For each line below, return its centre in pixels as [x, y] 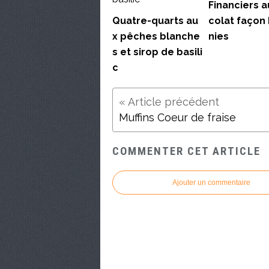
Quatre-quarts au [155, 21]
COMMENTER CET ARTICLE [186, 151]
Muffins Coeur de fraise [177, 118]
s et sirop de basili [157, 52]
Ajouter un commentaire [211, 182]
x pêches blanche [156, 37]
